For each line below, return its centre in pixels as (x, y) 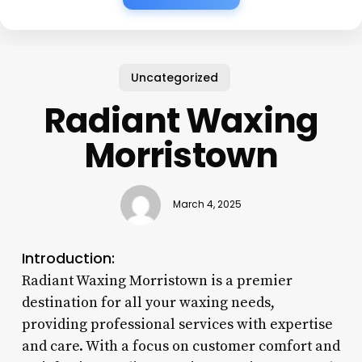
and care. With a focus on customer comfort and (181, 346)
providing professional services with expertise (177, 324)
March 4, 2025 (207, 205)
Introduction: (68, 258)
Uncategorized (175, 77)
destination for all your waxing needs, (148, 302)
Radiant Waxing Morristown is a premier (157, 280)
